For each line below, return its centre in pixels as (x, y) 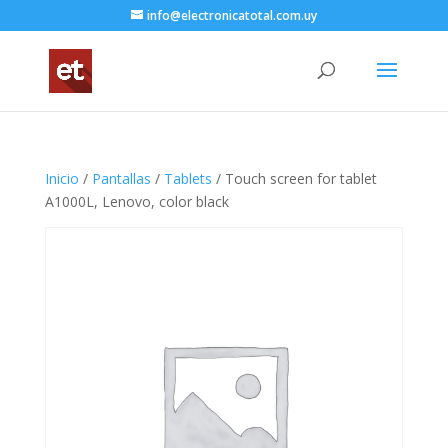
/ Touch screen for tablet (294, 178)
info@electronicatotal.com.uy (231, 15)
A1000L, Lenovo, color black (136, 201)
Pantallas (121, 178)
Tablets (187, 178)
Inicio (61, 178)
